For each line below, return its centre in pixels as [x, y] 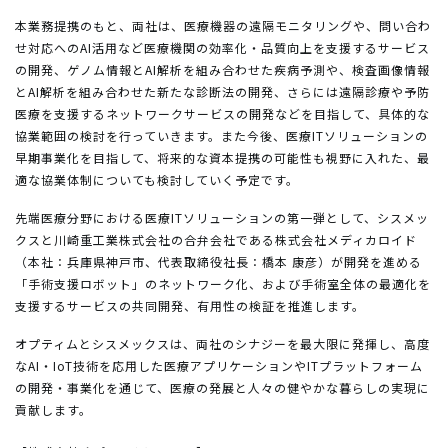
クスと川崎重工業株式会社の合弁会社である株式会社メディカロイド [216, 239]
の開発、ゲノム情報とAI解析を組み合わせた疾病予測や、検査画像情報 [222, 69]
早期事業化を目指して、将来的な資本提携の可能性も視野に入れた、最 [222, 157]
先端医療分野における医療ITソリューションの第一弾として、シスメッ [222, 217]
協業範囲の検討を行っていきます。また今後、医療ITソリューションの [221, 135]
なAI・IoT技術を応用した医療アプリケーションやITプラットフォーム [219, 365]
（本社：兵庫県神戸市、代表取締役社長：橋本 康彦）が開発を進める [218, 261]
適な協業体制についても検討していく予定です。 [157, 179]
